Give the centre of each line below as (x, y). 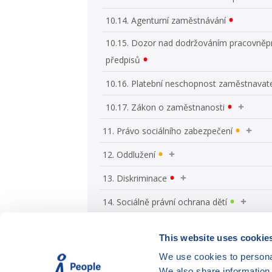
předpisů (123, 59)
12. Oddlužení (129, 154)
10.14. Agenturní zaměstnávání (166, 20)
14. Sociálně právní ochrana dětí (165, 202)
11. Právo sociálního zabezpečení (168, 131)
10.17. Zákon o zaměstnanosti (165, 107)
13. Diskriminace (135, 178)
